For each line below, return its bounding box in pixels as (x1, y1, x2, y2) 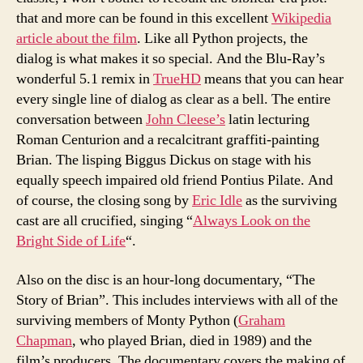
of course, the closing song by (16, 191, 192, 210)
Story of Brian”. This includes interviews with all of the (16, 290, 338, 310)
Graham (238, 310, 285, 330)
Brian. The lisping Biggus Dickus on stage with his (16, 151, 311, 169)
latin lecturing (225, 110, 310, 129)
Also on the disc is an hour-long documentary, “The (16, 270, 315, 289)
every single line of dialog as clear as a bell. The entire (16, 90, 331, 109)
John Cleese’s (146, 110, 225, 129)
